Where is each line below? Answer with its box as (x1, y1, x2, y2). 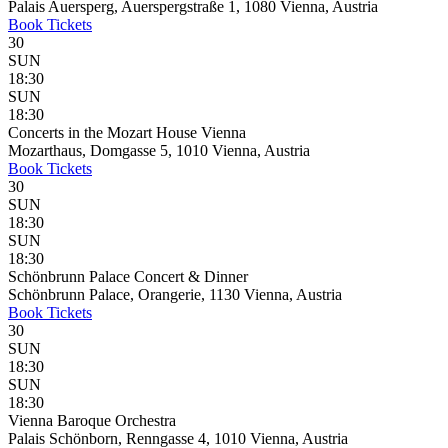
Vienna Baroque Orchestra (8, 412, 176, 429)
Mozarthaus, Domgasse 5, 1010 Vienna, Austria (8, 142, 310, 159)
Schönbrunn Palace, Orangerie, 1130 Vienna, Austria (8, 286, 342, 303)
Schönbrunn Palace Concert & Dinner (8, 268, 248, 285)
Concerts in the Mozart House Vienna (8, 124, 246, 141)
